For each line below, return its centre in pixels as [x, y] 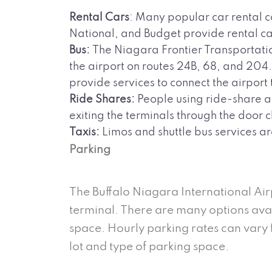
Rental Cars [99, 17]
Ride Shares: [102, 99]
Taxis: [86, 132]
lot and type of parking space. [150, 246]
